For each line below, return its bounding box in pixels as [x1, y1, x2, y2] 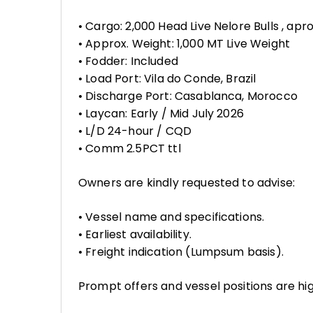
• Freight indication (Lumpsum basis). [78, 244, 284, 260]
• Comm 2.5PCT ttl [78, 140, 181, 156]
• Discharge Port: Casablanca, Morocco [78, 88, 298, 104]
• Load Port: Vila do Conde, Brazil [78, 71, 256, 87]
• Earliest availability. [78, 226, 191, 242]
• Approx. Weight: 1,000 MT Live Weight [78, 36, 291, 52]
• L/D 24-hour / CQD [78, 123, 192, 139]
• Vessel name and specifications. [78, 209, 265, 225]
